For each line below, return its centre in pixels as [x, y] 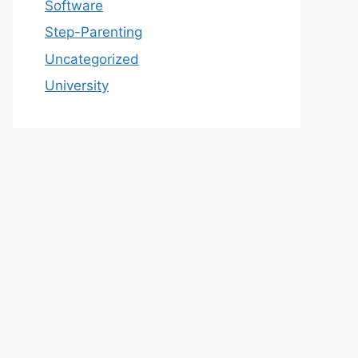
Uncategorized [92, 59]
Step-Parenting [93, 32]
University [77, 86]
